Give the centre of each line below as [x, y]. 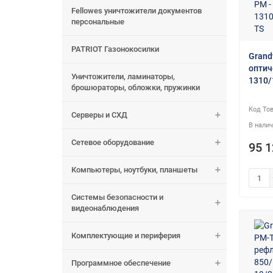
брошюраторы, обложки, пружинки [136, 88]
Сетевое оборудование [113, 143]
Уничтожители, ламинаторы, [123, 77]
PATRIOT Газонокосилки [115, 49]
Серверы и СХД [99, 115]
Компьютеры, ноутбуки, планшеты [134, 170]
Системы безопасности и [117, 197]
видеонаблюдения [105, 208]
